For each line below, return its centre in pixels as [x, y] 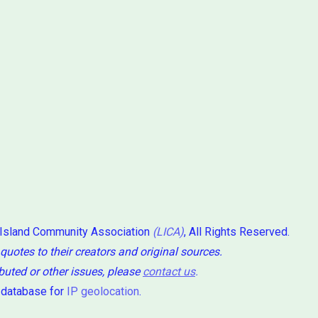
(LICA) [168, 231]
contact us [169, 271]
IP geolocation [103, 291]
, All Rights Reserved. [237, 231]
